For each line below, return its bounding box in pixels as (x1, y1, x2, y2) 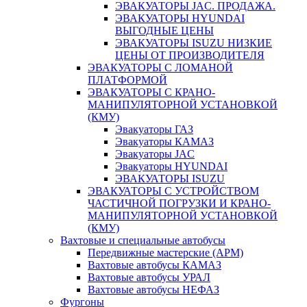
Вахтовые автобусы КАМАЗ (88, 259, 221, 271)
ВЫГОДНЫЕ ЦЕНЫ (115, 25, 214, 36)
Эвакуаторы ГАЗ (115, 123, 193, 135)
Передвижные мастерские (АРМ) (88, 247, 243, 258)
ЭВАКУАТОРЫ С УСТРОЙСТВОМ (88, 185, 259, 197)
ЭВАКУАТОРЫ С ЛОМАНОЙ (88, 62, 233, 73)
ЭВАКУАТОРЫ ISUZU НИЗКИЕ (115, 37, 272, 49)
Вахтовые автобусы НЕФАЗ (88, 284, 219, 295)
